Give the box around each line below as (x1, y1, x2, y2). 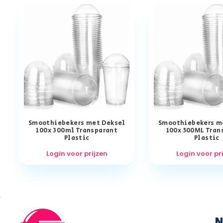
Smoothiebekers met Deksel (28, 118, 125, 128)
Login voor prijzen (46, 149, 108, 159)
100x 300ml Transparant (36, 126, 118, 136)
